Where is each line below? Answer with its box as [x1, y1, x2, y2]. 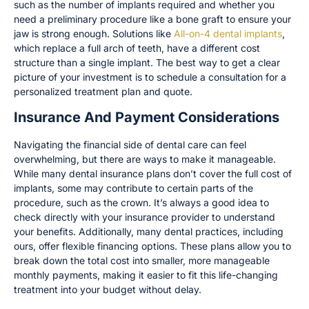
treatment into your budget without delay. [14, 283, 201, 296]
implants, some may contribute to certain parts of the [14, 182, 253, 195]
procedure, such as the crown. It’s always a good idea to [14, 197, 269, 209]
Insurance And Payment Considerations [14, 109, 279, 126]
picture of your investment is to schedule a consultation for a [14, 70, 286, 83]
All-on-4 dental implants [174, 27, 282, 39]
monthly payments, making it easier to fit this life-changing [14, 269, 278, 281]
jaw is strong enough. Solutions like [14, 27, 174, 39]
